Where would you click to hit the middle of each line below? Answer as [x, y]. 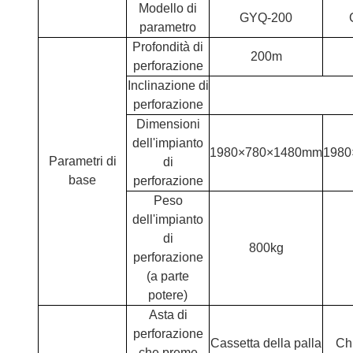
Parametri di [82, 161]
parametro [168, 27]
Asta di [168, 315]
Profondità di [168, 47]
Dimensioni [168, 124]
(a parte [168, 276]
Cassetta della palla [266, 343]
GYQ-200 [266, 18]
